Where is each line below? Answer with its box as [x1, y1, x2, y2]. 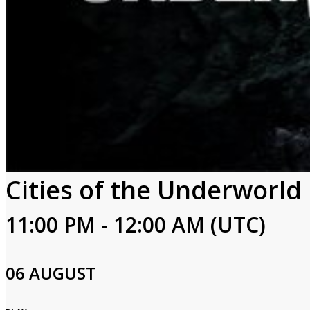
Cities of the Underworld [6, 173, 302, 207]
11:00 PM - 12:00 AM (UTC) [6, 210, 266, 239]
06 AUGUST [6, 262, 96, 284]
